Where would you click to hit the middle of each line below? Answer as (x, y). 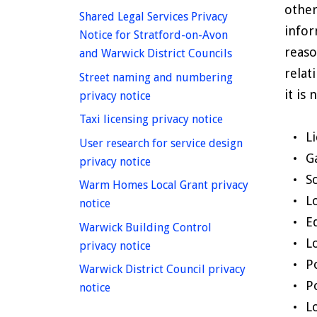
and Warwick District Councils (156, 54)
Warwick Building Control (145, 227)
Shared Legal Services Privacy (154, 17)
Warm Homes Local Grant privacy (164, 185)
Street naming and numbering (156, 77)
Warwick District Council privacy (162, 270)
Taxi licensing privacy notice (151, 120)
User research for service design (161, 143)
